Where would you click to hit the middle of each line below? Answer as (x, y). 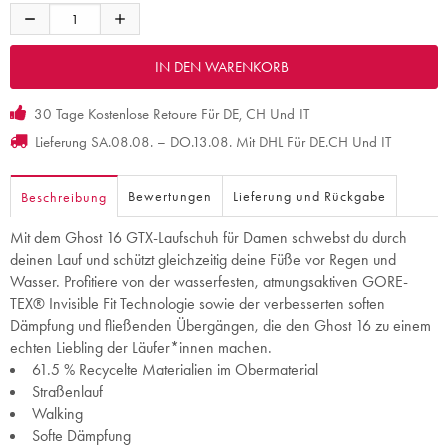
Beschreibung (64, 197)
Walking (57, 413)
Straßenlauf (67, 391)
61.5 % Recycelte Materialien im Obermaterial (175, 369)
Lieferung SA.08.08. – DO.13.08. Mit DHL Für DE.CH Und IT (211, 142)
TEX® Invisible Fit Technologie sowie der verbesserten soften (197, 303)
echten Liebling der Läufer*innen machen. (141, 347)
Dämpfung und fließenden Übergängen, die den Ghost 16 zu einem (220, 325)
